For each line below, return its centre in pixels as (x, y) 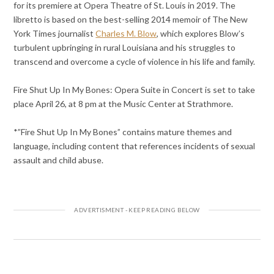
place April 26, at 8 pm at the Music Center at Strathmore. (124, 103)
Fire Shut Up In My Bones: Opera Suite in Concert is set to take (135, 89)
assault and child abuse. (59, 160)
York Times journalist (55, 33)
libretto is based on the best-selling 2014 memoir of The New (131, 19)
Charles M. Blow (126, 33)
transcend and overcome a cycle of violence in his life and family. (135, 61)
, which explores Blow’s (201, 33)
